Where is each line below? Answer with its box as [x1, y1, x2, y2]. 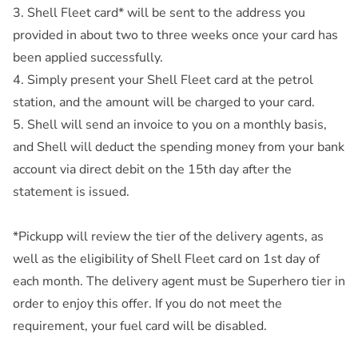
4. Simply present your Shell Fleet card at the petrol [13, 71, 313, 89]
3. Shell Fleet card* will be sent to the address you [13, 4, 305, 22]
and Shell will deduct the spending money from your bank [13, 138, 344, 157]
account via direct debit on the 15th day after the [13, 161, 292, 179]
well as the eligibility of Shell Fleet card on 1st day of [13, 250, 320, 268]
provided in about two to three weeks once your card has [13, 26, 338, 45]
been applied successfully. [13, 49, 163, 67]
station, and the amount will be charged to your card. [13, 93, 315, 112]
